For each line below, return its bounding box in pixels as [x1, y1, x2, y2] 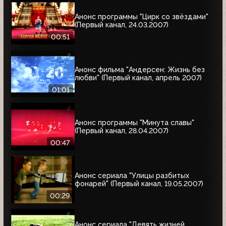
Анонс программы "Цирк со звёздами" [75, 12, 208, 21]
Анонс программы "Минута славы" [75, 118, 194, 127]
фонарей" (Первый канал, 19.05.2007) [75, 179, 203, 188]
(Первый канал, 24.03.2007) [75, 20, 168, 29]
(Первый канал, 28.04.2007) [75, 126, 168, 135]
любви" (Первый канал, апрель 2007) [75, 73, 202, 82]
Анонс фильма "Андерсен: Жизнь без [75, 65, 205, 74]
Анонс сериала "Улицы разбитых [75, 171, 189, 180]
